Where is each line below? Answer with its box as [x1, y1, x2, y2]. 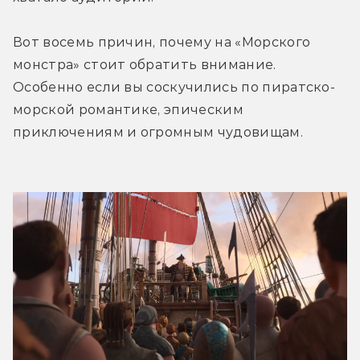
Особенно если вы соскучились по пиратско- [13, 79, 336, 95]
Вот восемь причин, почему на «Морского [13, 34, 311, 50]
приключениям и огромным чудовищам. [13, 124, 303, 140]
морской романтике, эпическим [13, 101, 243, 117]
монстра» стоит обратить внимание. [13, 56, 276, 72]
